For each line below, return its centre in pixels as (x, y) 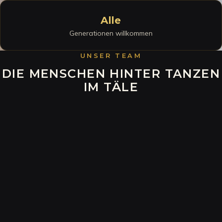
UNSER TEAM (111, 56)
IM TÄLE (111, 87)
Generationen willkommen (111, 33)
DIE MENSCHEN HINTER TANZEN (111, 74)
